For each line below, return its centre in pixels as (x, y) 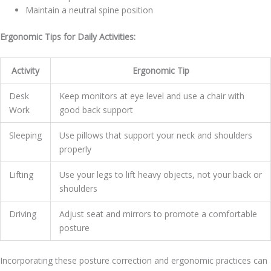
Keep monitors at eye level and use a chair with (152, 96)
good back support (96, 109)
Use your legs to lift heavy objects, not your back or (161, 174)
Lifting (21, 174)
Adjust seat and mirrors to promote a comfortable (158, 214)
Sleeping (25, 135)
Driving (23, 214)
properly (75, 149)
